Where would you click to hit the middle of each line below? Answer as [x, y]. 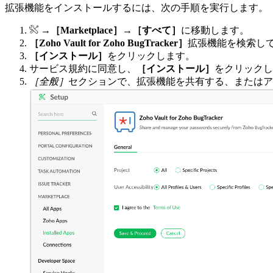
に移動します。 [215, 30]
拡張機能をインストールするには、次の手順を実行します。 [136, 8]
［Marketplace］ [87, 30]
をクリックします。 [151, 56]
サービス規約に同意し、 [83, 69]
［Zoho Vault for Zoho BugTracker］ [108, 43]
